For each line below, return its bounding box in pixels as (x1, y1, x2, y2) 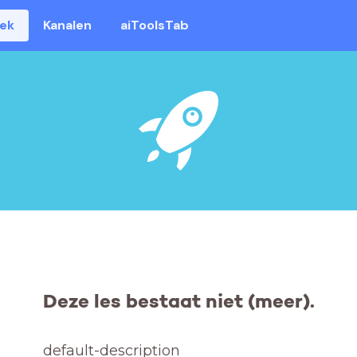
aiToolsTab (120, 17, 190, 33)
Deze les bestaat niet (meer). (42, 289, 315, 314)
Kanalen (43, 17, 92, 33)
